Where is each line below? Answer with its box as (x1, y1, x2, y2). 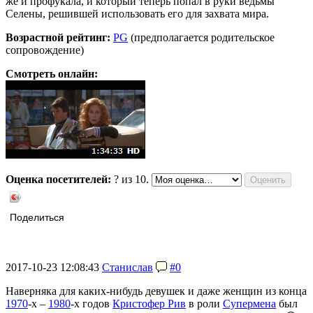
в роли (186, 298, 223, 310)
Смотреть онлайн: (6, 68, 98, 80)
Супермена (223, 298, 276, 310)
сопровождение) (6, 44, 84, 57)
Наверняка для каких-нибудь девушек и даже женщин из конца (6, 285, 307, 298)
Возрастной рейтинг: (6, 31, 110, 44)
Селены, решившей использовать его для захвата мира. (6, 8, 269, 20)
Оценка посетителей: (6, 173, 111, 186)
